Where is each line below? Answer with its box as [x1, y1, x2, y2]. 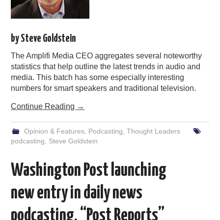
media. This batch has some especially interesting [11, 73, 185, 82]
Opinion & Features [24, 127, 84, 136]
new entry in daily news [11, 185, 143, 203]
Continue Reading [11, 102, 77, 111]
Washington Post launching [11, 162, 167, 180]
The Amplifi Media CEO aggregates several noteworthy [11, 52, 202, 60]
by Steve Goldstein [11, 33, 76, 44]
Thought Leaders [126, 127, 180, 136]
